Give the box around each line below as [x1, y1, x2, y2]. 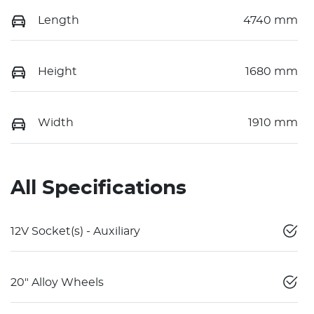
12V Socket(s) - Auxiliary [11, 225, 140, 237]
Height [38, 65, 77, 77]
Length [38, 14, 79, 26]
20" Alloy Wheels [11, 276, 104, 288]
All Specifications [11, 178, 186, 198]
